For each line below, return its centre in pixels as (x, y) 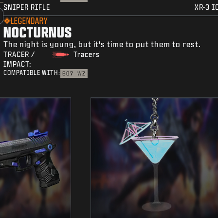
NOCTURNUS (38, 32)
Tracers (86, 54)
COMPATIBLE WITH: (32, 73)
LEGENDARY (29, 21)
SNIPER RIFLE (27, 7)
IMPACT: (18, 64)
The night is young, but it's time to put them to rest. (102, 44)
